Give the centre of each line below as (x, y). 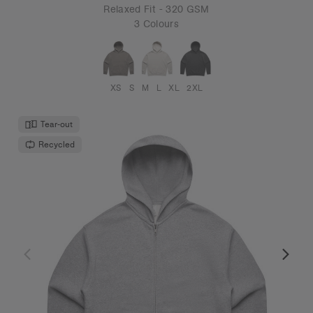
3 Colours (156, 23)
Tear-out (57, 124)
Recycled (57, 144)
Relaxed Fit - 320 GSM (156, 9)
